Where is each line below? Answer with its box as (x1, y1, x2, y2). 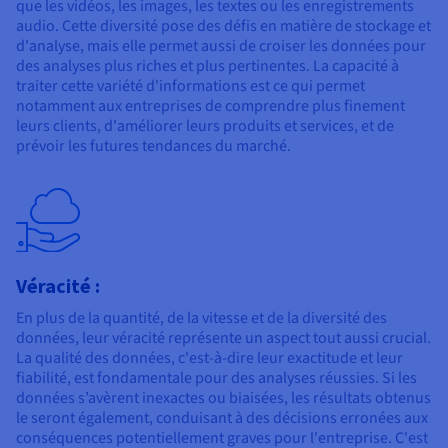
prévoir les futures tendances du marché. (16, 134, 291, 157)
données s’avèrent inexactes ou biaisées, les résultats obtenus (16, 386, 431, 409)
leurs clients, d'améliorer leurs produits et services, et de (16, 114, 394, 137)
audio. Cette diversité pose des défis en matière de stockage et (16, 14, 431, 37)
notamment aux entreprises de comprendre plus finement (16, 94, 405, 117)
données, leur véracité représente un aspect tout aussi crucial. (16, 326, 431, 349)
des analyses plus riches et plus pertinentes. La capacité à (16, 54, 399, 77)
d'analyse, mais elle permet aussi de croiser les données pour (16, 34, 426, 57)
